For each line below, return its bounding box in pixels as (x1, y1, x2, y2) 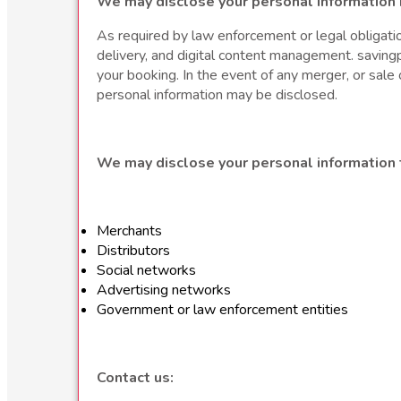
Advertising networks (97, 280, 235, 301)
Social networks (97, 260, 200, 281)
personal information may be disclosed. (97, 85, 337, 106)
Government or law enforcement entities (97, 300, 352, 320)
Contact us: (97, 368, 174, 388)
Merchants (97, 221, 166, 242)
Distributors (97, 241, 174, 261)
